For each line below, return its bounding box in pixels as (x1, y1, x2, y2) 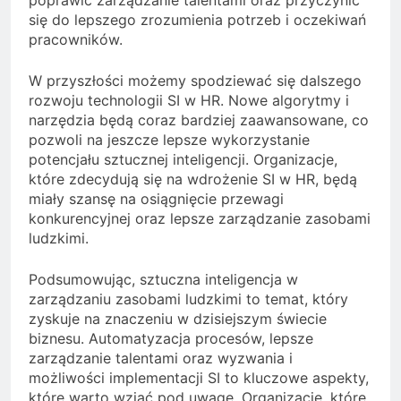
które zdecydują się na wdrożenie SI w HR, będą (29, 169, 357, 188)
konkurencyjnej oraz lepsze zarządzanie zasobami (29, 209, 371, 227)
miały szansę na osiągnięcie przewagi (29, 189, 284, 208)
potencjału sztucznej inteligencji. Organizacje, (29, 149, 337, 168)
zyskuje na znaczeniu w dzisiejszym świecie (29, 309, 327, 328)
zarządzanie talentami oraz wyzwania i (29, 348, 293, 367)
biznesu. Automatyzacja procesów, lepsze (29, 328, 313, 347)
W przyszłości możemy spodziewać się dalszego (29, 71, 362, 90)
